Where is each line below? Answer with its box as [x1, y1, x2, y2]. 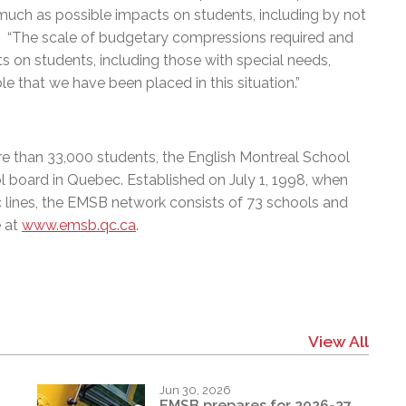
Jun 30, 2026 [159, 382, 232, 397]
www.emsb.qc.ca [22, 216, 136, 234]
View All [307, 331, 369, 351]
